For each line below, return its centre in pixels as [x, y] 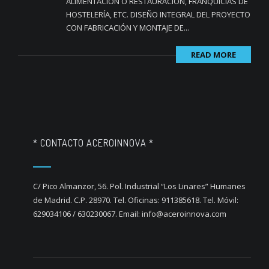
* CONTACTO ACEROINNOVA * [93, 143]
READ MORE [213, 55]
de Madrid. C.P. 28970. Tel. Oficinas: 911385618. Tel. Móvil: [136, 200]
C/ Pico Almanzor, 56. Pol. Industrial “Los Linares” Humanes [139, 186]
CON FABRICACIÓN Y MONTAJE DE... [128, 28]
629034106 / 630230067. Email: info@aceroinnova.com [130, 214]
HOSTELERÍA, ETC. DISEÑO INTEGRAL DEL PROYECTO [158, 14]
